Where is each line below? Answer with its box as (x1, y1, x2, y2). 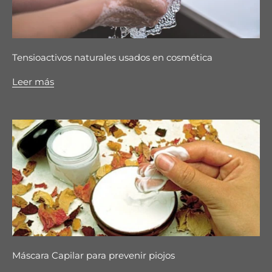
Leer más (12, 75, 54, 87)
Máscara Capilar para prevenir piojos (12, 249, 175, 261)
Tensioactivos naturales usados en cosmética (12, 51, 212, 63)
